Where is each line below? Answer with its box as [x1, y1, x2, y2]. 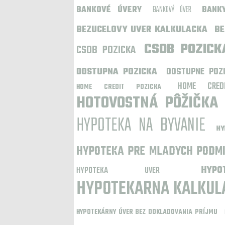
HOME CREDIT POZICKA [76, 82, 162, 92]
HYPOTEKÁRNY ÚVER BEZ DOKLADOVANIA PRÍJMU [76, 207, 217, 217]
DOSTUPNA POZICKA [76, 65, 158, 79]
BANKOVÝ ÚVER [152, 4, 191, 17]
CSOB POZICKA [76, 41, 136, 59]
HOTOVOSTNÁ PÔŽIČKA [76, 90, 218, 116]
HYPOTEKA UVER [76, 164, 160, 177]
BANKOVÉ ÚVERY [76, 4, 142, 17]
